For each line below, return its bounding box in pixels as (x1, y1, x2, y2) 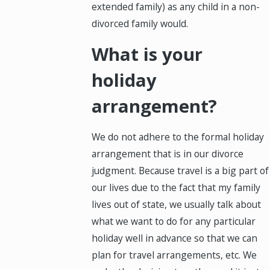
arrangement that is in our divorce (92, 147, 244, 161)
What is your (92, 42, 203, 66)
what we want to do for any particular (92, 215, 256, 228)
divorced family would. (92, 17, 189, 31)
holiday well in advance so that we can (92, 231, 258, 245)
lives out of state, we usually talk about (92, 198, 262, 212)
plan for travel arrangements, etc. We (92, 248, 257, 262)
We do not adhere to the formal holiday (92, 130, 265, 144)
